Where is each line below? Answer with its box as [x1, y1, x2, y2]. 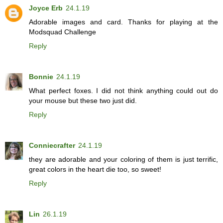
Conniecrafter [29, 141, 75, 150]
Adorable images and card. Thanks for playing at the [29, 18, 218, 26]
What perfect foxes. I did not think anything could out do [29, 87, 218, 95]
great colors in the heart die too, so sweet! [29, 165, 161, 174]
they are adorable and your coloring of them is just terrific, [29, 155, 218, 164]
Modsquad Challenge [29, 28, 96, 36]
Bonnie [29, 73, 53, 81]
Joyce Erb [29, 4, 63, 12]
